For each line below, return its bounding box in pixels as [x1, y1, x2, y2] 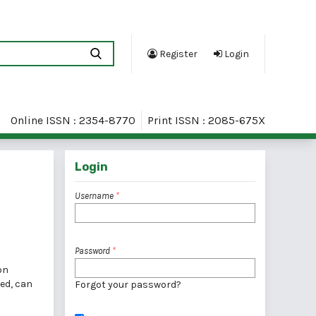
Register [157, 47, 197, 60]
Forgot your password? [75, 279, 181, 291]
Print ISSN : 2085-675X [147, 113, 265, 127]
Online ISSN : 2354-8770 [11, 113, 135, 127]
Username [75, 190, 116, 201]
